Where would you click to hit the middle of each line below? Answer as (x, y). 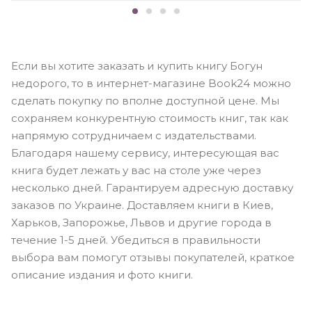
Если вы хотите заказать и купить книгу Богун (137, 65)
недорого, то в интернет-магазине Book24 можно (151, 83)
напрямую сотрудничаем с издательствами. (134, 135)
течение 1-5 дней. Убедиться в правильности (136, 240)
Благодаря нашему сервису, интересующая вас (145, 153)
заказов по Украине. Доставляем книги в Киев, (142, 205)
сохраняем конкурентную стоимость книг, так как (150, 118)
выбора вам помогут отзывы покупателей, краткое (153, 257)
